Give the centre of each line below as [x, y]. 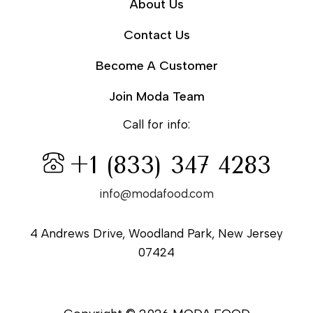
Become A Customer [156, 65]
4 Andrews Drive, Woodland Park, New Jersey [156, 234]
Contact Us [156, 35]
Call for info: [156, 124]
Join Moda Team [156, 96]
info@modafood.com [156, 194]
